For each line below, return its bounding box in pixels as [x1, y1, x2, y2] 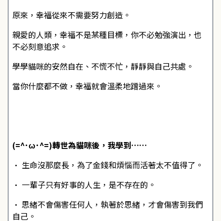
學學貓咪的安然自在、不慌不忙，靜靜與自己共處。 [12, 60, 194, 72]
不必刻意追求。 [12, 40, 68, 52]
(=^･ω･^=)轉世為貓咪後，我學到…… [12, 139, 147, 151]
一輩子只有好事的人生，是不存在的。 [22, 179, 156, 190]
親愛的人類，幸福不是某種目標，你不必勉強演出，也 [12, 29, 202, 40]
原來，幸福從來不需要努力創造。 [12, 9, 131, 21]
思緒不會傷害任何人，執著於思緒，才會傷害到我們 [22, 198, 203, 210]
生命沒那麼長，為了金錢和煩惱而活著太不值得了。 [22, 159, 203, 171]
